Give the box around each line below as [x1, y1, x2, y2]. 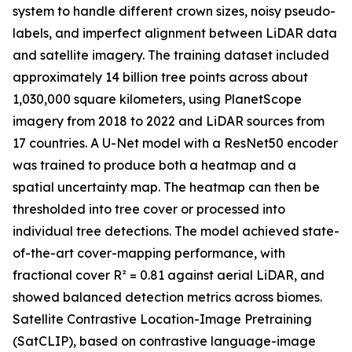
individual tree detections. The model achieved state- [13, 223, 339, 239]
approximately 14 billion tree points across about [13, 69, 308, 85]
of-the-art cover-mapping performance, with [13, 245, 285, 261]
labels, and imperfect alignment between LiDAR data [13, 25, 337, 41]
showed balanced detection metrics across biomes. [13, 289, 322, 305]
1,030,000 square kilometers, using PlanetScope [13, 91, 302, 107]
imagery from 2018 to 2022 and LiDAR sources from [13, 113, 324, 129]
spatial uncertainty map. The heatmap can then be [13, 179, 320, 195]
